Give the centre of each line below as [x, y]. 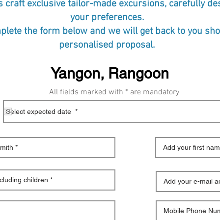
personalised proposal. [107, 45]
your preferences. [107, 17]
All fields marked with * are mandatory [114, 92]
